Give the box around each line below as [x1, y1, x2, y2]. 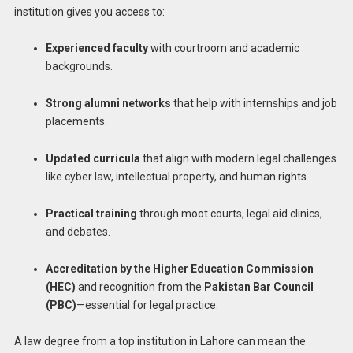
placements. [45, 115, 107, 128]
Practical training [45, 206, 137, 220]
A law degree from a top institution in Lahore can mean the [13, 335, 306, 348]
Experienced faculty [45, 42, 148, 55]
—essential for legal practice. [76, 298, 218, 311]
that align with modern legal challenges [139, 151, 336, 165]
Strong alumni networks [45, 97, 171, 110]
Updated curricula [45, 151, 140, 165]
